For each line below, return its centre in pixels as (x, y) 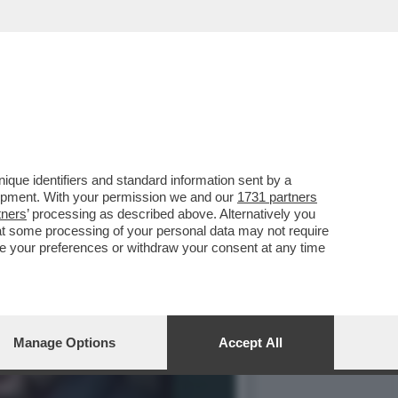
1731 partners (277, 197)
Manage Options (64, 342)
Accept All (251, 342)
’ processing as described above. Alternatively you (171, 214)
